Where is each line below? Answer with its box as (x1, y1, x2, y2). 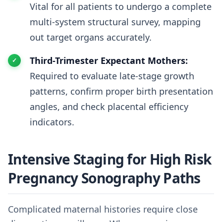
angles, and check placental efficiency (30, 101, 188, 112)
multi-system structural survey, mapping (30, 16, 201, 28)
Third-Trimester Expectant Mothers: (30, 55, 188, 66)
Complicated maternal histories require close (8, 203, 198, 215)
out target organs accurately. (30, 31, 152, 43)
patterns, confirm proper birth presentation (30, 85, 213, 97)
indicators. (30, 116, 74, 128)
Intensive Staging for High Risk (8, 150, 212, 168)
